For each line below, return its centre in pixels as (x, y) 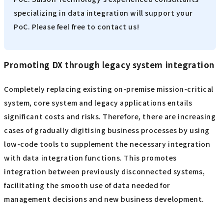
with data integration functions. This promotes (90, 157)
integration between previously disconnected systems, (105, 171)
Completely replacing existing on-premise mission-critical (109, 89)
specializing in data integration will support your (103, 13)
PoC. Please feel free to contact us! (77, 27)
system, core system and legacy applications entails (98, 102)
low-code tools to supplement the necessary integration (107, 144)
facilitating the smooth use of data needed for (87, 185)
